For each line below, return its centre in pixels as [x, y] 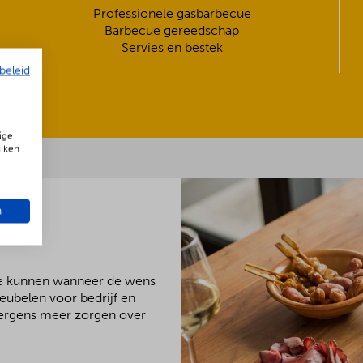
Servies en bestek [172, 47]
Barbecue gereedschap [172, 30]
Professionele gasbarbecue [172, 13]
